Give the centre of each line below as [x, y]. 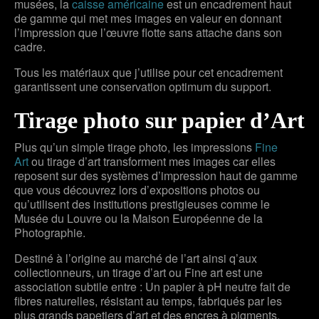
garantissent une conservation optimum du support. [143, 86]
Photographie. [50, 232]
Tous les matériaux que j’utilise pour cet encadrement [148, 72]
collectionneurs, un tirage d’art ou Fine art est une [138, 272]
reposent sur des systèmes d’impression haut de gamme [156, 175]
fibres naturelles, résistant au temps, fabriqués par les [148, 300]
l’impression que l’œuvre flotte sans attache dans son [148, 32]
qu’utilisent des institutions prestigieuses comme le [142, 204]
